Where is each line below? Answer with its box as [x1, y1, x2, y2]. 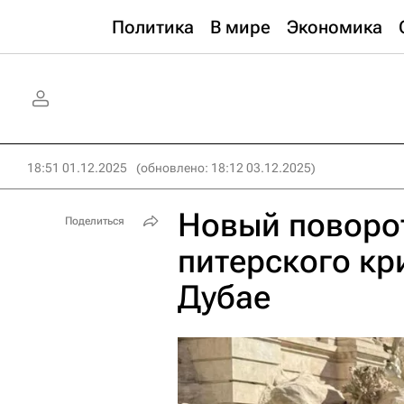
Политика [112, 16, 194, 38]
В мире [210, 16, 271, 38]
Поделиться [65, 215, 124, 227]
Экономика [287, 16, 382, 38]
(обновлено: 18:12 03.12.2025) [136, 161, 316, 175]
